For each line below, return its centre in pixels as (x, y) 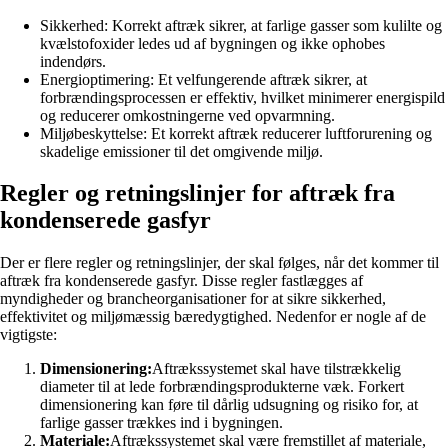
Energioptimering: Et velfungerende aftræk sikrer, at (203, 79)
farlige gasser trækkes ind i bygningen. (161, 423)
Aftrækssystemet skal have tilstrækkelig (276, 369)
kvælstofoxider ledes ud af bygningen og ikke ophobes (212, 43)
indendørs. (73, 61)
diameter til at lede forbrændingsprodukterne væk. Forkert (222, 387)
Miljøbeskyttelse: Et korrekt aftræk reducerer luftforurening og (236, 133)
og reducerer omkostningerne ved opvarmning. (187, 115)
